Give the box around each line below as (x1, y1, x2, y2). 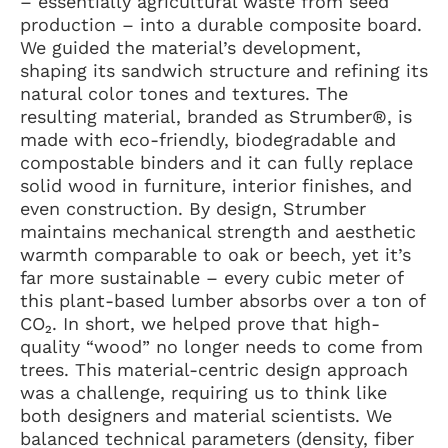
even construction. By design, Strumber (20, 198, 366, 219)
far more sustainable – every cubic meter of (20, 267, 403, 288)
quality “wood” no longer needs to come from (20, 336, 423, 357)
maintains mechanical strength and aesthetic (20, 221, 416, 242)
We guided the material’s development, (20, 37, 361, 58)
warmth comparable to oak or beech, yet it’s (20, 244, 411, 265)
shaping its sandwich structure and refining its (20, 60, 428, 81)
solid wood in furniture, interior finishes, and (20, 175, 412, 196)
